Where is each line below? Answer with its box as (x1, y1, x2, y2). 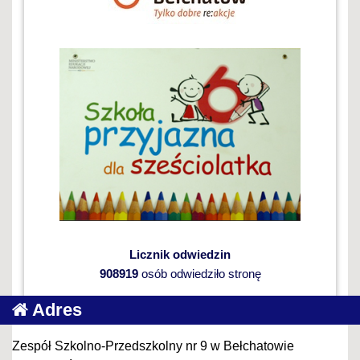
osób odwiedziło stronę (137, 266, 261, 280)
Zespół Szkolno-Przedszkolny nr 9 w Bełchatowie (12, 338, 294, 353)
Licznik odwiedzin (129, 247, 231, 261)
